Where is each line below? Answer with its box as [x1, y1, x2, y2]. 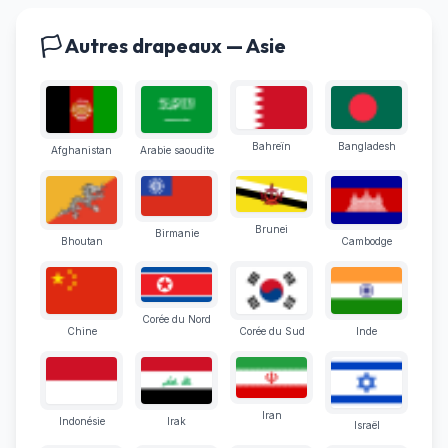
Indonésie [58, 415, 105, 428]
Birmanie [154, 226, 199, 239]
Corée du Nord [142, 313, 211, 326]
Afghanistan [51, 144, 112, 157]
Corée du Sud [238, 325, 305, 338]
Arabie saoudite [139, 144, 214, 157]
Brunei [255, 222, 288, 235]
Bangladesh [337, 140, 396, 153]
